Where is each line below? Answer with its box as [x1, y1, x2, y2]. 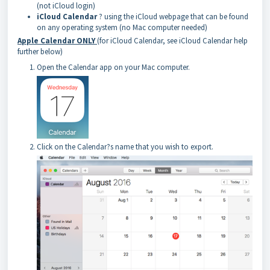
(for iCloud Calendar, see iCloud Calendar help [97, 36, 248, 46]
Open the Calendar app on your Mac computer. [37, 62, 190, 72]
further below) [17, 46, 63, 57]
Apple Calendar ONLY [17, 36, 97, 46]
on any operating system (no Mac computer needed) [37, 22, 207, 33]
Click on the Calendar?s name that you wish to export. [37, 142, 213, 152]
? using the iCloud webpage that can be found [97, 11, 248, 22]
